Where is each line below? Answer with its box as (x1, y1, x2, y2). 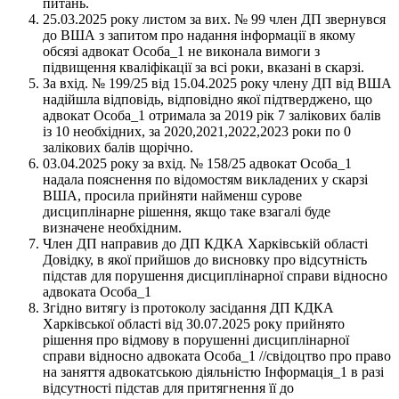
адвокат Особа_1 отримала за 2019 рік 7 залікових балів (43, 107, 381, 123)
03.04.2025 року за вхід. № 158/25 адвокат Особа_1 (43, 155, 352, 171)
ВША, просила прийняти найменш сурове (43, 187, 302, 203)
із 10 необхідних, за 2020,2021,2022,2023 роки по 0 (43, 123, 351, 139)
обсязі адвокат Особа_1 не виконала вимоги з (43, 43, 320, 59)
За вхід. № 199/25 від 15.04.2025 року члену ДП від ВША (43, 75, 392, 91)
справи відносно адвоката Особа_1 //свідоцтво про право (43, 347, 391, 363)
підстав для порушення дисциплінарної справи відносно (43, 267, 387, 283)
